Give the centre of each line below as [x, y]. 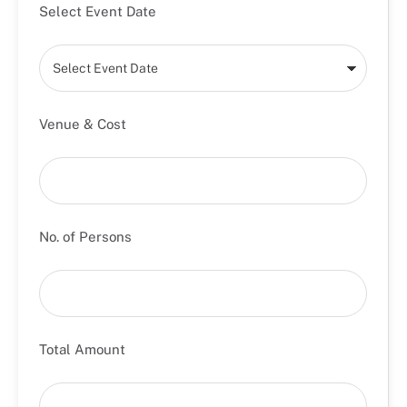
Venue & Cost [83, 124]
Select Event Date [98, 11]
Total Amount [82, 349]
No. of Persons [85, 237]
